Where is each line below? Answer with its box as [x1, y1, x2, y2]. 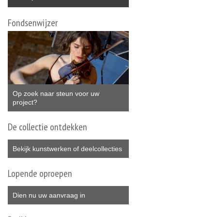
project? [13, 98, 37, 106]
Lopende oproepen [8, 167, 72, 180]
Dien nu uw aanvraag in [13, 191, 85, 199]
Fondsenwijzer [8, 16, 58, 29]
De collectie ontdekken [8, 120, 87, 133]
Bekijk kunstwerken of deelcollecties [13, 144, 122, 153]
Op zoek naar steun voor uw [13, 89, 99, 97]
